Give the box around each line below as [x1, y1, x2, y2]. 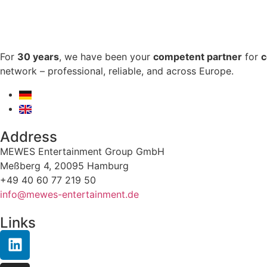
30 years [17, 51, 59, 63]
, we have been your [59, 51, 153, 63]
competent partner [153, 51, 242, 63]
